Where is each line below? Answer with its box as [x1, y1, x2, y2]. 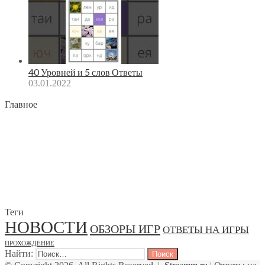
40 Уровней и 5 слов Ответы [28, 66, 143, 77]
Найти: [5, 248, 33, 258]
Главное [5, 98, 37, 109]
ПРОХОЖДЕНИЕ [5, 240, 54, 247]
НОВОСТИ [5, 217, 88, 237]
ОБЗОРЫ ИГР [90, 222, 160, 235]
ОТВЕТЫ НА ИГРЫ [163, 224, 249, 235]
